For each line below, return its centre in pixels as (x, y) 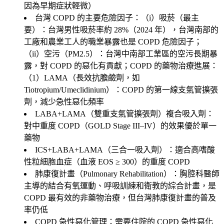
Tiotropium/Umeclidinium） (69, 89)
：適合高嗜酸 (191, 149)
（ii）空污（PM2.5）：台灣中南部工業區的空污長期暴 (121, 53)
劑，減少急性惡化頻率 (64, 101)
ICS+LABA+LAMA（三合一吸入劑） (101, 149)
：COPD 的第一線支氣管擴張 (166, 89)
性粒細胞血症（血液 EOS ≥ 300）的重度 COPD (107, 161)
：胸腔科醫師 (195, 173)
